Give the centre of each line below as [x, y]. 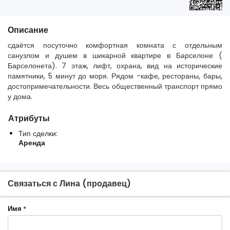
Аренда [32, 142]
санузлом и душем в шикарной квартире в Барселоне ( [115, 55]
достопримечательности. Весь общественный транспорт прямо [115, 86]
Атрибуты [29, 118]
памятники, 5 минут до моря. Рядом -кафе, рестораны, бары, [115, 76]
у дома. [20, 96]
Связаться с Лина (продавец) [69, 183]
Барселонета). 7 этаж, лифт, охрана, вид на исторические [115, 65]
